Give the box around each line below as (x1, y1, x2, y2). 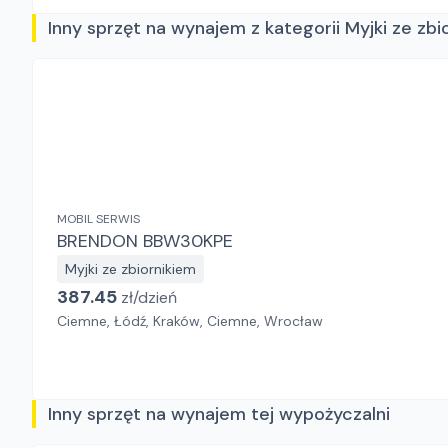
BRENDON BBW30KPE (143, 229, 233, 253)
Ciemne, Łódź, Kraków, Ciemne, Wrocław (57, 312, 323, 330)
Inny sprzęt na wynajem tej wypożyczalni (48, 402, 390, 426)
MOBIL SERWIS (57, 211, 140, 227)
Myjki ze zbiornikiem (65, 260, 196, 278)
